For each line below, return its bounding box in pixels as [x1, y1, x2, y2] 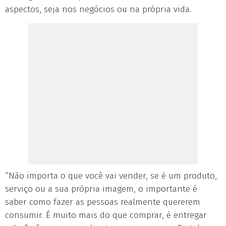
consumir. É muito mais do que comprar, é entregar [5, 210, 207, 220]
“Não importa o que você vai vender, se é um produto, [5, 171, 217, 181]
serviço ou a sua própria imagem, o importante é [5, 184, 197, 194]
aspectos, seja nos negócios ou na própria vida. [5, 4, 191, 15]
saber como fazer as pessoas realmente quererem [5, 197, 200, 207]
